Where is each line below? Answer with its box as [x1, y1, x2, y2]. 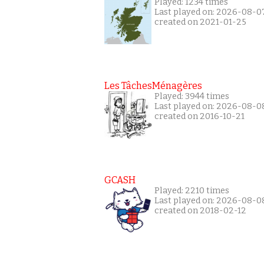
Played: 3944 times [154, 91, 229, 101]
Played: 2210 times [154, 185, 229, 196]
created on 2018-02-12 [154, 205, 246, 216]
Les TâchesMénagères [104, 80, 202, 91]
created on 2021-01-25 [154, 16, 246, 27]
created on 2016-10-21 [154, 111, 245, 121]
